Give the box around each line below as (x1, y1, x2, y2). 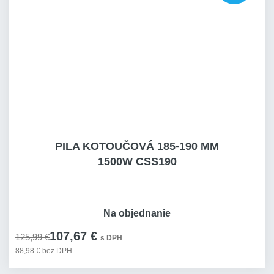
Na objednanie (103, 208, 171, 218)
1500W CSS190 (97, 155, 177, 168)
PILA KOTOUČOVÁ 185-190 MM (55, 140, 219, 152)
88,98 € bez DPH (15, 246, 72, 255)
